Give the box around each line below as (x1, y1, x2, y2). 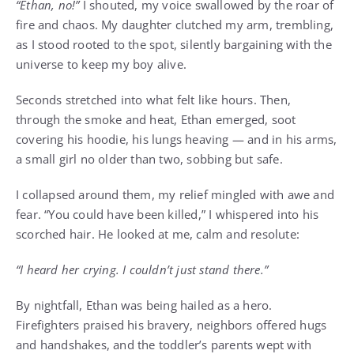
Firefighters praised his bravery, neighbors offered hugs (16, 317, 327, 333)
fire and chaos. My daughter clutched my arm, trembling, (16, 17, 334, 32)
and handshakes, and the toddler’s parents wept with (16, 337, 312, 352)
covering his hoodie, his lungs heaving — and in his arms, (16, 131, 337, 147)
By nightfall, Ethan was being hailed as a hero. (16, 297, 273, 313)
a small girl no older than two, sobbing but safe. (16, 151, 283, 167)
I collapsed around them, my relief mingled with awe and (16, 186, 335, 202)
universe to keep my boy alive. (16, 56, 186, 72)
